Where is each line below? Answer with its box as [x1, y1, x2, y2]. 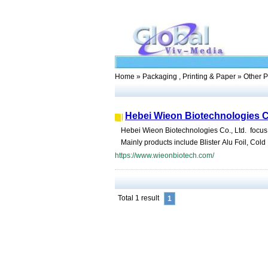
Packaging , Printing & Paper [142, 72, 236, 81]
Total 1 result [118, 194, 159, 202]
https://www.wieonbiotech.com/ [115, 151, 214, 160]
